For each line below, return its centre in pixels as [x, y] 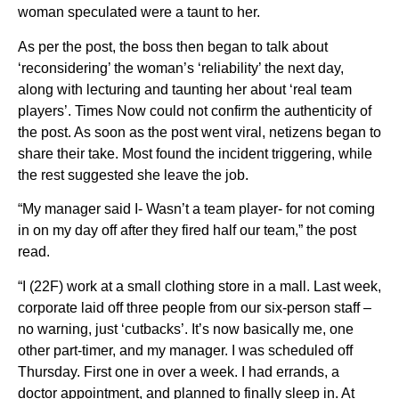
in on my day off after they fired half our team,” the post [187, 231]
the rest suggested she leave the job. [133, 175]
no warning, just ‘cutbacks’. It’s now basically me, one [186, 329]
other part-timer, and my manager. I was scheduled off [185, 350]
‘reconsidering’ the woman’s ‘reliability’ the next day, [181, 68]
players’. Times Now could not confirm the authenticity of [195, 110]
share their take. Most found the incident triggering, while [195, 153]
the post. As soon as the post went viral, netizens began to [199, 132]
